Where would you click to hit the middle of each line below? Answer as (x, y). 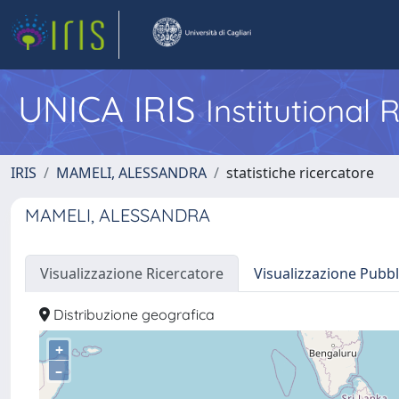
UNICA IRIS (112, 109)
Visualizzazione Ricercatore (132, 273)
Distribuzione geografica (132, 314)
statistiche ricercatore (300, 173)
